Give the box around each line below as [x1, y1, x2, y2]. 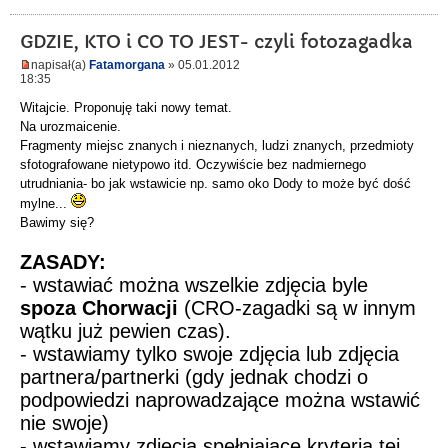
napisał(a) [31, 58, 89, 71]
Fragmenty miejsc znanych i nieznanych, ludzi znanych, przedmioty [20, 138, 414, 154]
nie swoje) [20, 412, 109, 435]
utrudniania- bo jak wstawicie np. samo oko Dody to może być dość [20, 176, 411, 192]
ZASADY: [20, 251, 106, 274]
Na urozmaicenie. [20, 119, 121, 135]
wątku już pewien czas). [20, 320, 231, 343]
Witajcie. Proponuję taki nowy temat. [20, 100, 232, 116]
